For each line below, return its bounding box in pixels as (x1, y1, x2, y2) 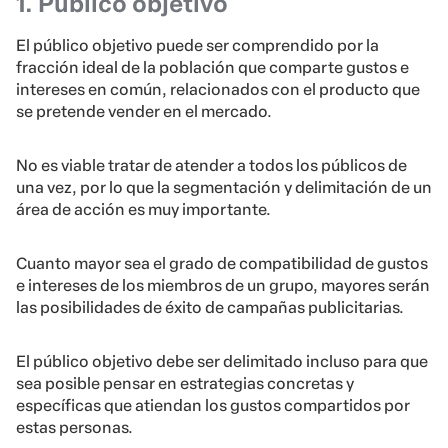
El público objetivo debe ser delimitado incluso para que (16, 352, 428, 372)
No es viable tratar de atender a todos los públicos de (16, 156, 407, 176)
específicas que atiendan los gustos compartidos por (16, 396, 410, 416)
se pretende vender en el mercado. (16, 102, 272, 122)
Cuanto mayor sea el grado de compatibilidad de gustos (16, 254, 428, 274)
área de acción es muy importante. (16, 200, 271, 220)
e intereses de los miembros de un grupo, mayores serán (16, 276, 430, 296)
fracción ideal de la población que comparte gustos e (16, 58, 409, 78)
